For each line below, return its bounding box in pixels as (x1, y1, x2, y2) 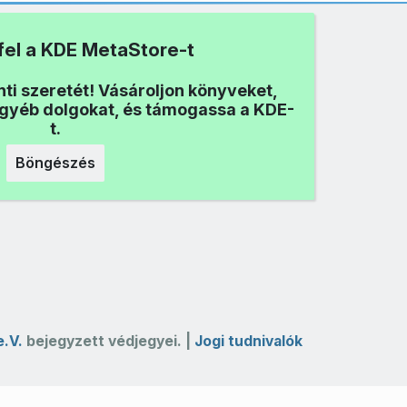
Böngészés (15, 154, 95, 173)
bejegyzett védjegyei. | (22, 332, 194, 350)
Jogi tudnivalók (194, 332, 303, 350)
